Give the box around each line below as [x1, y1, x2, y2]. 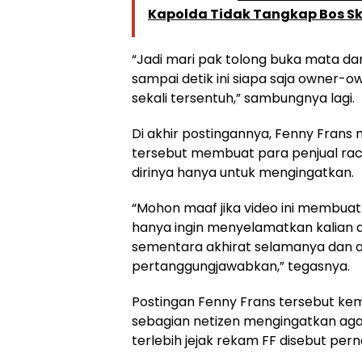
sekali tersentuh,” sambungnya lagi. [132, 88, 355, 107]
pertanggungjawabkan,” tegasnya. [132, 256, 350, 276]
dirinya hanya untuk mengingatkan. [132, 162, 354, 182]
